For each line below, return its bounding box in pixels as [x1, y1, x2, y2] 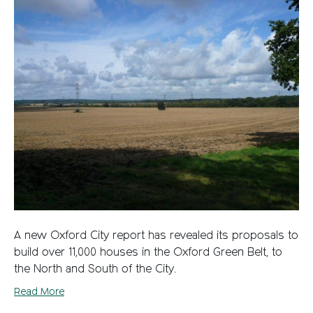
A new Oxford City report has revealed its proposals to [14, 231, 298, 242]
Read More [14, 287, 64, 298]
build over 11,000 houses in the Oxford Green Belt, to [14, 247, 282, 259]
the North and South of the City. [14, 264, 176, 276]
